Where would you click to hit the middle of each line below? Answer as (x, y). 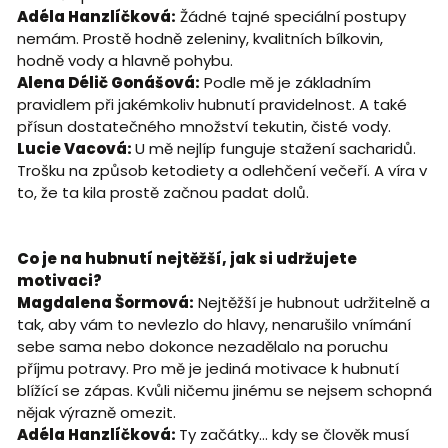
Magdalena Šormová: (105, 302)
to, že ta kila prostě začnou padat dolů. (162, 192)
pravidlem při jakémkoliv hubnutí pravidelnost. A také (211, 104)
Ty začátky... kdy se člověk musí (293, 434)
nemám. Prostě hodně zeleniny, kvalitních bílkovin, (199, 38)
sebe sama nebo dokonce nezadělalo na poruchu (202, 346)
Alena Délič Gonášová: (108, 82)
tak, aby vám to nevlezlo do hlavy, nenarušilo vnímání (213, 324)
